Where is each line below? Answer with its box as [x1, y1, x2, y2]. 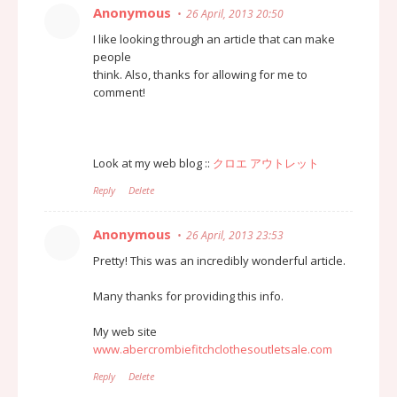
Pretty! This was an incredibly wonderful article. [93, 252, 346, 269]
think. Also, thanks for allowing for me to [93, 66, 307, 82]
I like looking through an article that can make [93, 30, 335, 47]
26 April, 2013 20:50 [186, 5, 284, 21]
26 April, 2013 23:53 [186, 227, 284, 243]
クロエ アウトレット [213, 154, 319, 171]
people [93, 48, 131, 65]
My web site [93, 323, 157, 339]
